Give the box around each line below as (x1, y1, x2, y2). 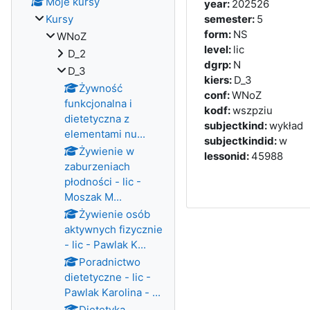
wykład (268, 119, 303, 132)
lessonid (203, 149, 246, 163)
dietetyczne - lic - (64, 271, 151, 284)
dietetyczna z (64, 112, 129, 125)
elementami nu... (64, 127, 145, 140)
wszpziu (232, 104, 273, 117)
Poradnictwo (79, 255, 140, 268)
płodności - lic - (64, 175, 141, 188)
